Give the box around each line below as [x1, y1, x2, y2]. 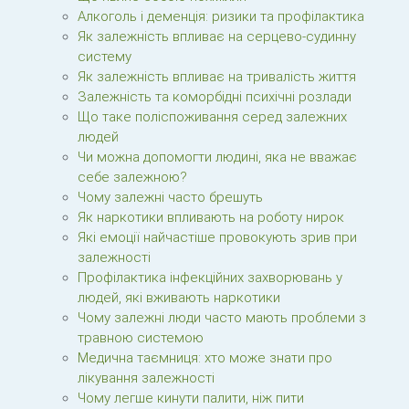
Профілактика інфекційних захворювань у [78, 269, 342, 286]
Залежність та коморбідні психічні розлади [78, 89, 351, 105]
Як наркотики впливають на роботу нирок [78, 209, 344, 225]
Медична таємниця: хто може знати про [78, 350, 332, 366]
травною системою [78, 330, 204, 346]
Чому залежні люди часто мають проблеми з [78, 309, 366, 326]
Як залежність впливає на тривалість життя [78, 68, 356, 85]
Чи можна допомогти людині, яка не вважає [78, 149, 357, 165]
